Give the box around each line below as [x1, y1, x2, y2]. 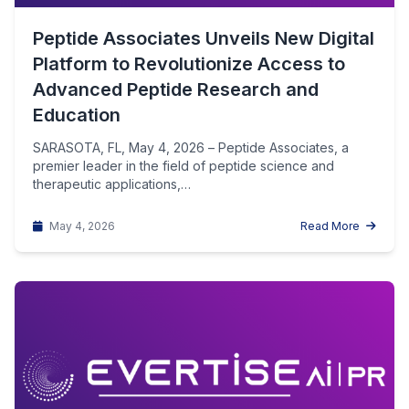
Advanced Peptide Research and [33, 79, 319, 100]
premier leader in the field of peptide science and [33, 158, 334, 173]
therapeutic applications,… [33, 176, 191, 192]
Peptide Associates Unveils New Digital [33, 27, 374, 49]
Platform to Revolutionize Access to [33, 53, 345, 75]
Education [33, 104, 121, 126]
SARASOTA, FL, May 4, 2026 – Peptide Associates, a [33, 140, 349, 155]
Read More [300, 219, 362, 233]
